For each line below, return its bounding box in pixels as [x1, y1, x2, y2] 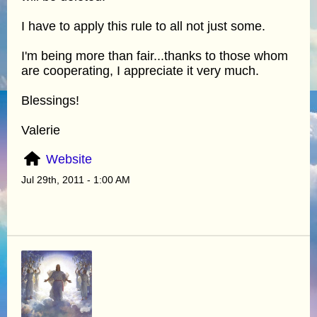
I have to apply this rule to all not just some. [21, 18, 265, 33]
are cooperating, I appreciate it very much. [21, 63, 259, 78]
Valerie [21, 122, 60, 137]
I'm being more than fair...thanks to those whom [21, 48, 288, 63]
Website [46, 151, 93, 166]
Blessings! [21, 93, 79, 108]
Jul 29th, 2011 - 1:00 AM [21, 173, 130, 185]
